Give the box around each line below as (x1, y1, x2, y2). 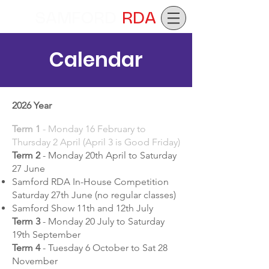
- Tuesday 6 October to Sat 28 (40, 242, 168, 253)
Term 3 (12, 216, 40, 227)
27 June (12, 163, 45, 174)
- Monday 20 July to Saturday (40, 216, 165, 227)
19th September (12, 229, 80, 240)
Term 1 (12, 123, 40, 134)
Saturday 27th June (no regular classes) (12, 189, 176, 201)
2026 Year (12, 100, 52, 111)
